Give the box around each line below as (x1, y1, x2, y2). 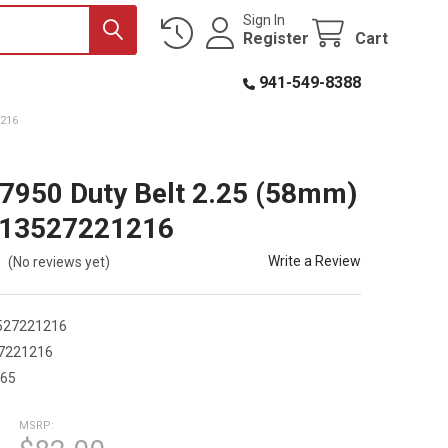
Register (243, 28, 310, 48)
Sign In (243, 11, 286, 28)
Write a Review (268, 252, 362, 269)
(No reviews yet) (8, 253, 111, 270)
